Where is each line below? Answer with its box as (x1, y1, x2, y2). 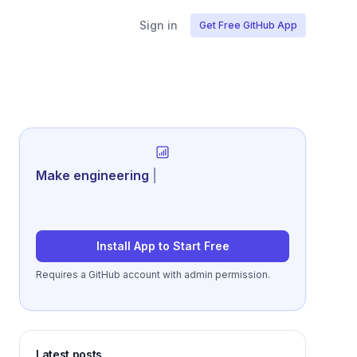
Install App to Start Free (96, 239, 229, 253)
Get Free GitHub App (199, 19, 297, 31)
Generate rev (36, 167, 120, 183)
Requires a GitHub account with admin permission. (36, 269, 270, 280)
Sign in (139, 18, 178, 32)
